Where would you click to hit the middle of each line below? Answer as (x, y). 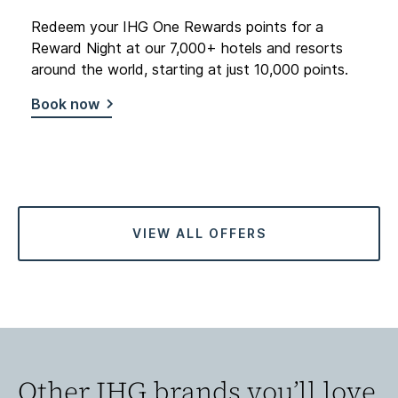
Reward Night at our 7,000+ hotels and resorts (187, 48)
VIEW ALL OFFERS (199, 234)
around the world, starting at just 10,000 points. (190, 70)
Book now (65, 104)
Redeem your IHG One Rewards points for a (177, 27)
